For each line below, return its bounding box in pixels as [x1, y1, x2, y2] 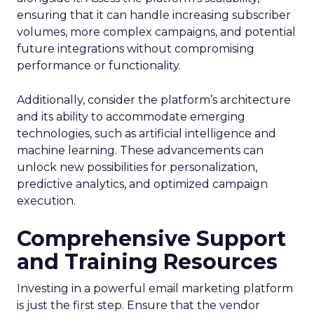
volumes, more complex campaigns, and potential [17, 25, 296, 39]
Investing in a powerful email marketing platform [17, 282, 293, 295]
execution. [17, 194, 76, 207]
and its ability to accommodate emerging [17, 110, 245, 123]
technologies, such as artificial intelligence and [17, 127, 276, 140]
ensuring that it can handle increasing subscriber [17, 8, 291, 22]
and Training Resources [17, 249, 278, 275]
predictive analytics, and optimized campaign [17, 177, 268, 191]
